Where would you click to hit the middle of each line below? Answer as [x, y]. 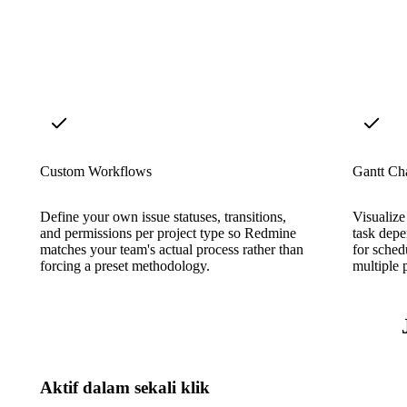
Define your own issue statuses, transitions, [163, 216]
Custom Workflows [96, 171]
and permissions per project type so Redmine [168, 233]
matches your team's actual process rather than [172, 249]
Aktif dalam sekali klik [125, 387]
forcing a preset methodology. [125, 265]
